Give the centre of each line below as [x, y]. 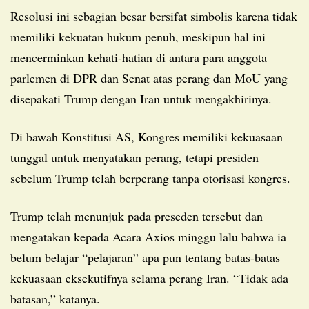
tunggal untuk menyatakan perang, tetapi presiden [134, 157]
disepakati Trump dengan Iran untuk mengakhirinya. [141, 98]
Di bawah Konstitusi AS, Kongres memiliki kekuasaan [15, 136]
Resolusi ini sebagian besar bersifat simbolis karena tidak [14, 16]
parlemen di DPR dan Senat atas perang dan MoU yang [149, 78]
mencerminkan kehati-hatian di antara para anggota [139, 57]
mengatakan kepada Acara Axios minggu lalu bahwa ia [148, 236]
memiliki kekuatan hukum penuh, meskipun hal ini [138, 36]
